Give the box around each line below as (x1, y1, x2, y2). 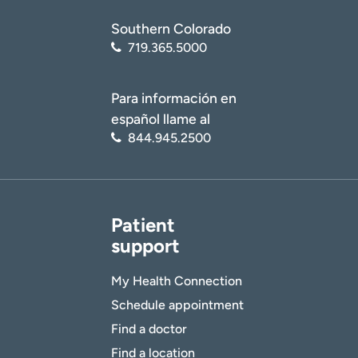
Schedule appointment (111, 297, 244, 313)
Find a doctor (111, 321, 187, 337)
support (111, 234, 180, 258)
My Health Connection (111, 273, 242, 289)
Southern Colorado (111, 19, 231, 37)
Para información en (111, 89, 237, 107)
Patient (111, 213, 175, 237)
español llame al (111, 110, 210, 128)
